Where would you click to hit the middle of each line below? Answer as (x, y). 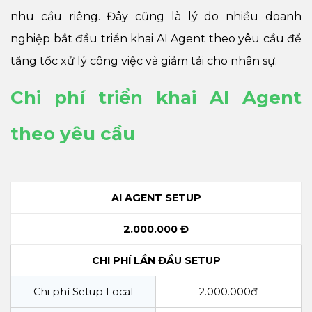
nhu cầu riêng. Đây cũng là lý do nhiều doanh (156, 16)
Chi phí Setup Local (83, 291)
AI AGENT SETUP (156, 197)
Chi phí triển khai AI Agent (156, 97)
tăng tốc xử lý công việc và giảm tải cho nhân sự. (144, 61)
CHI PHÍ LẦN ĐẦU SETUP (156, 260)
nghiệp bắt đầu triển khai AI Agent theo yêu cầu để (156, 38)
